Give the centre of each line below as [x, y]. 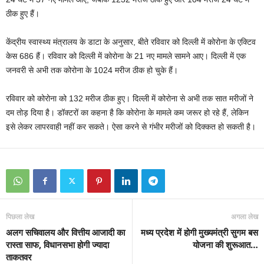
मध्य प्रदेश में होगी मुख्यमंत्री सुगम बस [199, 232]
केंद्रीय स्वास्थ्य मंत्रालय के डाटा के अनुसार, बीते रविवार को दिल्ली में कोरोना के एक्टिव [131, 42]
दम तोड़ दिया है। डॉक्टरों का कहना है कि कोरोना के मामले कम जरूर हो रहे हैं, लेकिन [127, 113]
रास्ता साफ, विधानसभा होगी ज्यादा [57, 245]
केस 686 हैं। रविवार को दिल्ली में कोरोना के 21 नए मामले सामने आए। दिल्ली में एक [126, 56]
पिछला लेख [20, 217]
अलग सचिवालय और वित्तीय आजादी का [65, 232]
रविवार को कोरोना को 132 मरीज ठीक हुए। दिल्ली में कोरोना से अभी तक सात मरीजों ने [130, 99]
